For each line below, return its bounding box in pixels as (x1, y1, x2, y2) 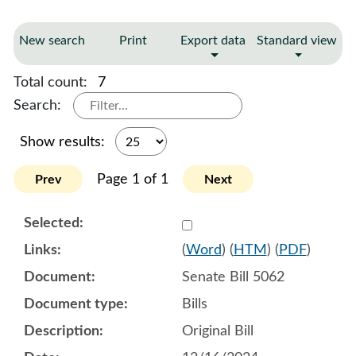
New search (19, 34, 85, 47)
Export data (180, 34, 246, 47)
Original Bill (181, 323, 253, 339)
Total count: (14, 75, 91, 90)
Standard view (257, 34, 337, 47)
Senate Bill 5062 (181, 269, 284, 284)
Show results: (20, 134, 109, 149)
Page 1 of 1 (97, 172, 168, 187)
